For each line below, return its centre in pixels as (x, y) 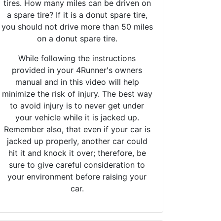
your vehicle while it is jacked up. (77, 117)
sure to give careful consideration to (77, 165)
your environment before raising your (77, 176)
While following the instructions (77, 58)
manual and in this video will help (77, 82)
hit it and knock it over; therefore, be (77, 153)
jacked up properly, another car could (77, 141)
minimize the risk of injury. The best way (77, 93)
